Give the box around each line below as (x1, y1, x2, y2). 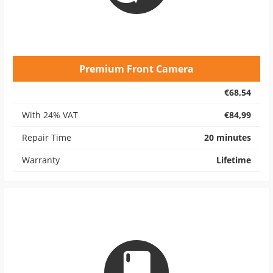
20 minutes (204, 132, 251, 143)
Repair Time (22, 132, 71, 143)
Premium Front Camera (79, 62, 194, 76)
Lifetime (216, 154, 251, 166)
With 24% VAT (22, 109, 78, 121)
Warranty (22, 154, 60, 166)
